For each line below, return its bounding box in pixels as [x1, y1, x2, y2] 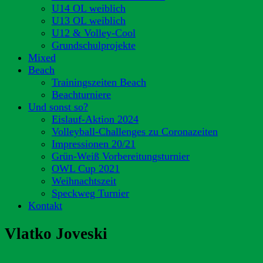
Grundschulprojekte [52, 39, 136, 51]
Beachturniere [52, 89, 111, 100]
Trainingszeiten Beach [52, 76, 146, 88]
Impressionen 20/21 [52, 138, 136, 150]
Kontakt [28, 200, 62, 211]
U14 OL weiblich [52, 2, 126, 14]
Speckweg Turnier [52, 187, 129, 199]
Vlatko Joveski [5, 225, 107, 243]
